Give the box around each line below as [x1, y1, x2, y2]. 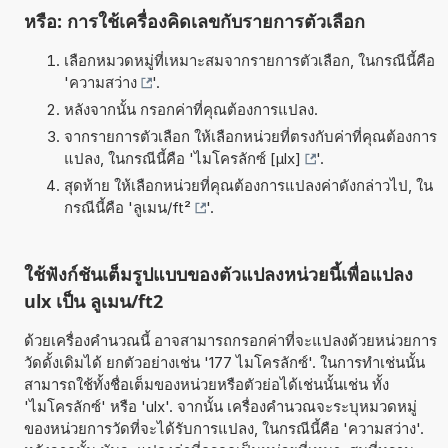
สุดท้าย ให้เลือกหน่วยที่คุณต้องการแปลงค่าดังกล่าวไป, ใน [63, 175, 433, 195]
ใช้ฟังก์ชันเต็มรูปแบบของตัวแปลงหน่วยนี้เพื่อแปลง [23, 261, 413, 286]
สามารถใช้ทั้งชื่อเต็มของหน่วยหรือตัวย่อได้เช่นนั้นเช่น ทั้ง [23, 374, 389, 394]
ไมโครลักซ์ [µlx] [193, 148, 301, 168]
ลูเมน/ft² [132, 197, 191, 217]
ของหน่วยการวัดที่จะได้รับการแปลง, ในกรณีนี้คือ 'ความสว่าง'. [23, 418, 424, 438]
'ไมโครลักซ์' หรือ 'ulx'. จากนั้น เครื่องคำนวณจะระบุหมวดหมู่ [23, 396, 417, 416]
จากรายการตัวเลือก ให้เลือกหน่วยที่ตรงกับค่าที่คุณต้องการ [63, 126, 437, 146]
